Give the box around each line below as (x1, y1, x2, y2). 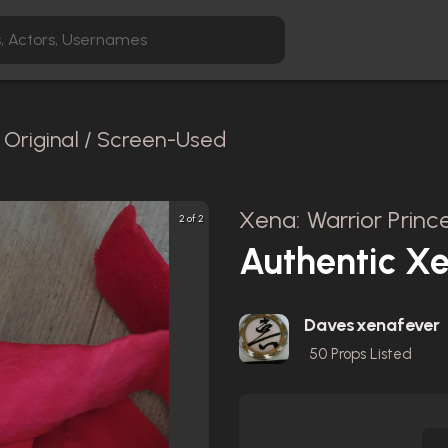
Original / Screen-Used (3, 126, 227, 153)
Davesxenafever (304, 314, 441, 336)
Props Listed (327, 345, 412, 363)
